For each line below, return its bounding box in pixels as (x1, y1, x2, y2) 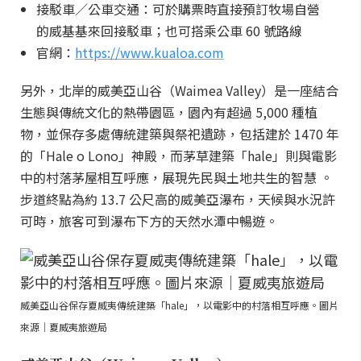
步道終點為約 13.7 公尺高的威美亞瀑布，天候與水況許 (20, 189, 335, 209)
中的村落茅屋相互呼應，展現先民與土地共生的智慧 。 (20, 168, 333, 187)
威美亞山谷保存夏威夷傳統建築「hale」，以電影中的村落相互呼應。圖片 (20, 298, 338, 312)
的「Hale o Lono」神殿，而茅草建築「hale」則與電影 (20, 146, 337, 165)
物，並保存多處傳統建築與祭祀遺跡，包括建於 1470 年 (20, 124, 339, 143)
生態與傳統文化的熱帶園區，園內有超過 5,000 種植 (20, 102, 317, 122)
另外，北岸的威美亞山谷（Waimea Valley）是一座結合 (20, 81, 338, 100)
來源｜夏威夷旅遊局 (20, 320, 107, 334)
